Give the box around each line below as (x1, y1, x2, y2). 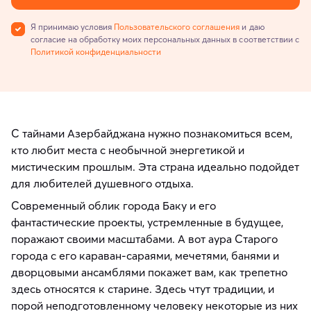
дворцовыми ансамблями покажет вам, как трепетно (11, 264, 287, 279)
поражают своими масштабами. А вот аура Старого (11, 231, 278, 246)
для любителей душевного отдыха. (11, 176, 194, 190)
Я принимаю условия (31, 21, 115, 32)
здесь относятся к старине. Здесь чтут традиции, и (11, 281, 274, 296)
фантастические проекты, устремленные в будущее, (11, 215, 283, 229)
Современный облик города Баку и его (11, 198, 216, 212)
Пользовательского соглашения (114, 21, 240, 32)
